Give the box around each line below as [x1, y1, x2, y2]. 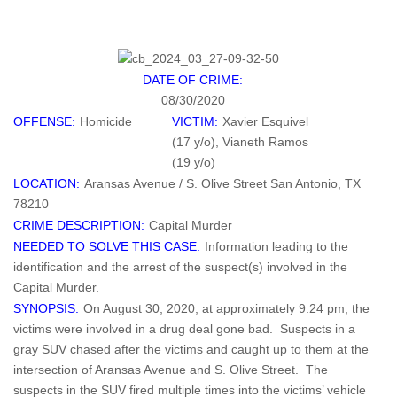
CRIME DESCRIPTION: [13, 217, 144, 232]
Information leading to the [205, 238, 348, 253]
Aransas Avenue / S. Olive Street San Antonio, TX [84, 175, 361, 191]
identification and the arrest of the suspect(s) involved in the [13, 259, 347, 274]
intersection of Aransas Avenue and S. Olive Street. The [13, 362, 328, 377]
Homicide [80, 113, 132, 128]
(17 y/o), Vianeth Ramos [172, 134, 309, 149]
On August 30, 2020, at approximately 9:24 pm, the [83, 300, 370, 315]
